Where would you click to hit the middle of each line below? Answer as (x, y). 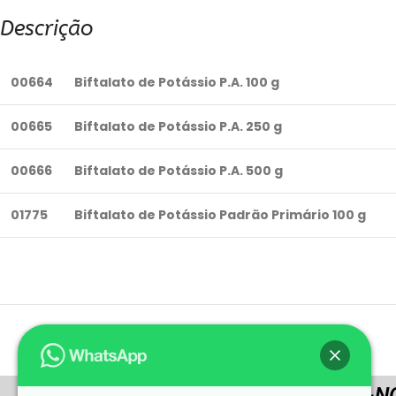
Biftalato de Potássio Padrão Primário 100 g (220, 215)
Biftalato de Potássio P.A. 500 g (179, 171)
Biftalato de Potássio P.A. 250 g (178, 126)
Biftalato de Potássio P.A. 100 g (177, 82)
